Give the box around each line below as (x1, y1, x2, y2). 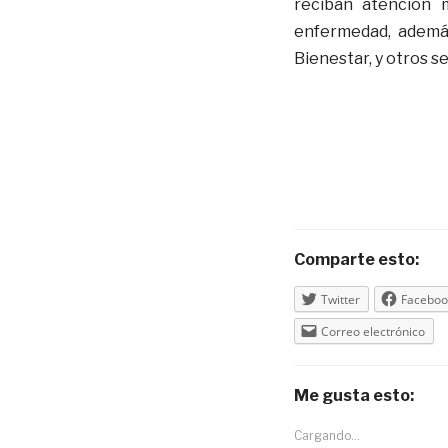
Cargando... (293, 427, 360, 443)
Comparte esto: (293, 249, 419, 269)
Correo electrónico (320, 322, 425, 340)
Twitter (320, 290, 360, 308)
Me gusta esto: (293, 385, 414, 405)
